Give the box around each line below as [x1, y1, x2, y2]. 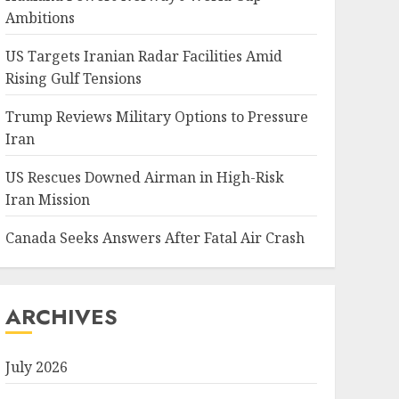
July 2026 [4, 357, 68, 377]
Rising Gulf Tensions [4, 69, 142, 88]
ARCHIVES [4, 301, 118, 332]
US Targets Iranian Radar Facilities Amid [4, 46, 282, 66]
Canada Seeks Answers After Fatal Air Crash [4, 228, 305, 248]
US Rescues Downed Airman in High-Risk [4, 167, 284, 187]
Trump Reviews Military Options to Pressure [4, 107, 308, 126]
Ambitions [4, 8, 75, 28]
